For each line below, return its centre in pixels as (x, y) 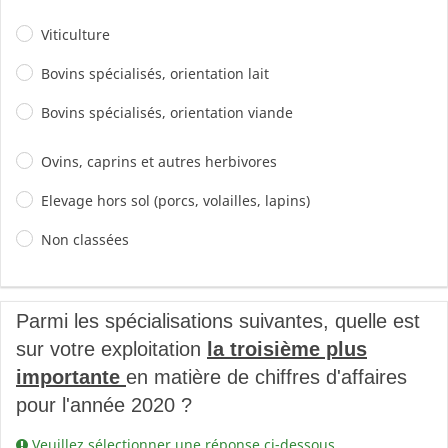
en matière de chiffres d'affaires (266, 377)
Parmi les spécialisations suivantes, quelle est (218, 321)
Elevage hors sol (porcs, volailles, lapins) (175, 200)
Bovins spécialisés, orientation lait (155, 73)
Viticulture (75, 34)
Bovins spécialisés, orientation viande (167, 112)
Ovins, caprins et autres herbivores (159, 161)
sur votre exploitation (111, 349)
